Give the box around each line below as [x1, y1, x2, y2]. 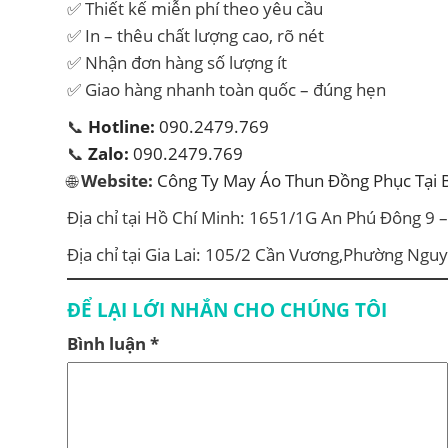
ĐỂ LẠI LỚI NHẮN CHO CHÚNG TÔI [67, 297, 387, 323]
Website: [81, 169, 153, 193]
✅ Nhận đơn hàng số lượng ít [67, 51, 287, 75]
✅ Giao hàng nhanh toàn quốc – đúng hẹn [67, 78, 386, 102]
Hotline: [88, 115, 155, 139]
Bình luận [67, 332, 150, 356]
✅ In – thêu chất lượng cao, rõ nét [67, 24, 324, 48]
